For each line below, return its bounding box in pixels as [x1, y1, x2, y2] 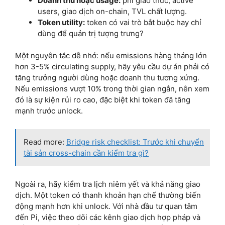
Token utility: [38, 17, 85, 27]
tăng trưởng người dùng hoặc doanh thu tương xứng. [15, 73, 199, 83]
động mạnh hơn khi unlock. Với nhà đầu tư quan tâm [15, 201, 197, 211]
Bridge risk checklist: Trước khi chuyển [66, 137, 204, 147]
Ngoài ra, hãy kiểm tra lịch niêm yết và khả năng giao [15, 179, 200, 189]
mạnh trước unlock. [15, 106, 83, 116]
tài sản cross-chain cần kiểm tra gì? [24, 148, 149, 158]
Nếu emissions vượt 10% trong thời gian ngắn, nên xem [15, 84, 209, 94]
